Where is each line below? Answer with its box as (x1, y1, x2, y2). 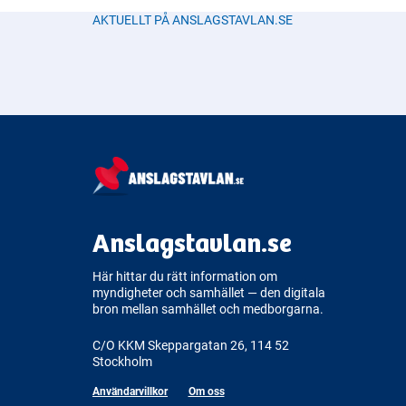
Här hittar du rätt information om (92, 267, 277, 285)
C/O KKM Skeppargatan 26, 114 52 (92, 337, 289, 354)
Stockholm (92, 353, 152, 371)
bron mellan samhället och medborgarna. (92, 300, 324, 317)
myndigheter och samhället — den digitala (92, 284, 325, 301)
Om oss (188, 383, 225, 398)
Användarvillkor (92, 383, 168, 398)
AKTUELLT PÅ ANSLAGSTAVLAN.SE (92, 11, 293, 28)
